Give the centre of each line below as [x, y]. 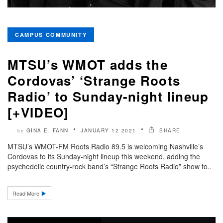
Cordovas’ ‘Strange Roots [94, 80]
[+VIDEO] [38, 112]
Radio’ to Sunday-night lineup [108, 96]
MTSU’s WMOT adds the [88, 64]
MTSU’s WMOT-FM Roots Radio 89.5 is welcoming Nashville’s [105, 146]
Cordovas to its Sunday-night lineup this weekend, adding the [104, 156]
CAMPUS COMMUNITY [51, 34]
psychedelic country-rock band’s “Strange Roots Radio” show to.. [110, 166]
